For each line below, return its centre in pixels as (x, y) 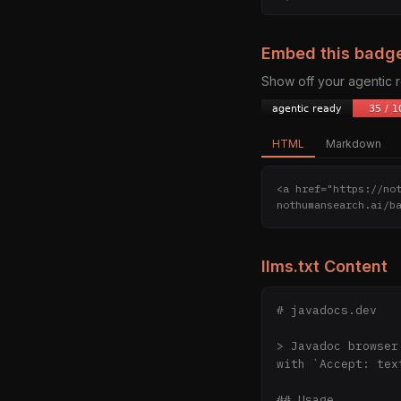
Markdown (354, 144)
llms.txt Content (324, 266)
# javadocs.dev (327, 310)
